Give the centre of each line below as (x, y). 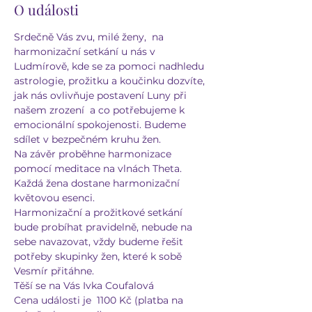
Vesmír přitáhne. (55, 271)
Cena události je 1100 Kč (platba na (100, 300)
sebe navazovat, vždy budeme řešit (100, 241)
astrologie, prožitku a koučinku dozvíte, (111, 80)
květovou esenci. (56, 197)
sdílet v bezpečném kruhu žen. (87, 139)
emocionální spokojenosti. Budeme (101, 124)
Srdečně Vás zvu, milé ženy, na (90, 37)
